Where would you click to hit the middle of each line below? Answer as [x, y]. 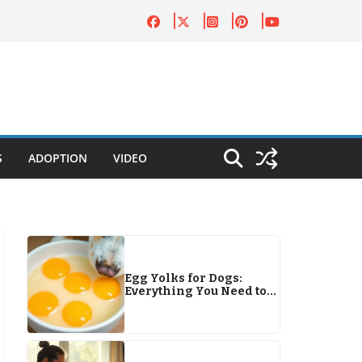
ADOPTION [58, 158]
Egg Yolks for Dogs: [183, 278]
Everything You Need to [196, 291]
